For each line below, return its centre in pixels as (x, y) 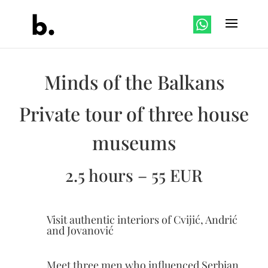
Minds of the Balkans (134, 82)
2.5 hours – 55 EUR (134, 175)
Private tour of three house (134, 113)
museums (134, 142)
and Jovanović (80, 230)
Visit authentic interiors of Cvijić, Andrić (142, 220)
